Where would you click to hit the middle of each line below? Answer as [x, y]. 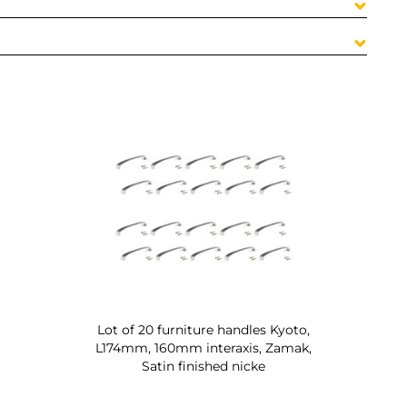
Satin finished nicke [203, 366]
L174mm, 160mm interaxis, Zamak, [203, 347]
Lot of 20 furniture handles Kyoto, [203, 329]
